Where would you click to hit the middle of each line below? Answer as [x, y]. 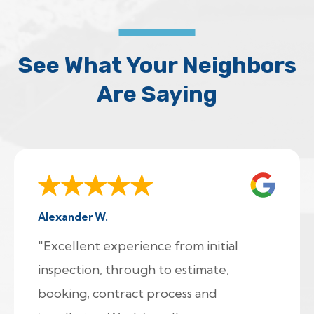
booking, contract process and [128, 294]
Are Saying [157, 94]
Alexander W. [73, 217]
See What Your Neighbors [157, 66]
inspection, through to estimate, [134, 270]
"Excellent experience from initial [138, 246]
